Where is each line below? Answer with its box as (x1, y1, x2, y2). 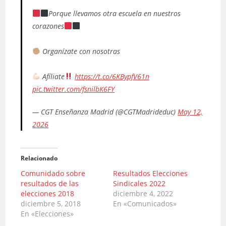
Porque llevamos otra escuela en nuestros (48, 9, 181, 18)
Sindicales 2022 (113, 179, 165, 188)
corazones (32, 21, 65, 31)
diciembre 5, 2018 (21, 199, 81, 208)
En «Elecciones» (21, 209, 74, 218)
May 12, (178, 107, 203, 117)
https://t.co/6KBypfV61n (75, 72, 150, 81)
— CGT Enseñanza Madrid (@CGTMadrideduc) (32, 107, 178, 117)
